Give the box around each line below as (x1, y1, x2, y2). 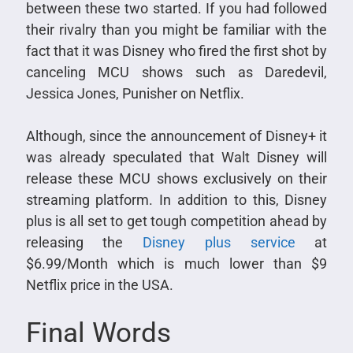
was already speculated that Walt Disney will (25, 148, 328, 165)
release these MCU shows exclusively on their (25, 169, 328, 187)
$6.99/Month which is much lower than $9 (25, 255, 328, 272)
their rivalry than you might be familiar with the (25, 20, 328, 38)
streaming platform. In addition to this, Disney (25, 191, 328, 208)
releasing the (25, 233, 143, 251)
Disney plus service (143, 233, 295, 251)
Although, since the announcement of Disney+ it (25, 127, 328, 144)
